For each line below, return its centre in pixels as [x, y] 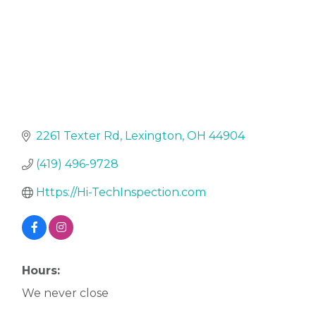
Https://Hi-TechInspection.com [121, 193]
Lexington [153, 136]
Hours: [41, 271]
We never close [65, 293]
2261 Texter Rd [78, 136]
